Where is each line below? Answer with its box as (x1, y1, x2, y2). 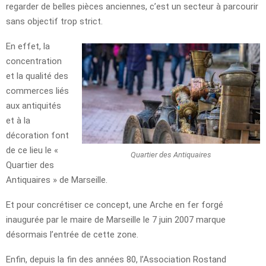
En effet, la (6, 41, 50, 52)
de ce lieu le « (6, 145, 58, 156)
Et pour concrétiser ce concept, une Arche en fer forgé (6, 199, 223, 211)
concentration (6, 56, 62, 67)
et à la (6, 115, 30, 126)
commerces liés (6, 85, 69, 97)
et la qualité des (6, 71, 68, 82)
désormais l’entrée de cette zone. (6, 229, 138, 240)
